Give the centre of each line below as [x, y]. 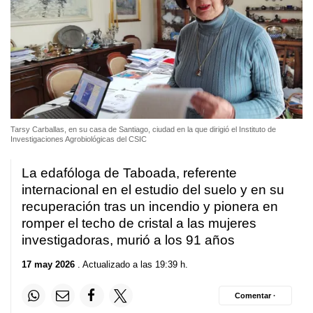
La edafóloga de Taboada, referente [129, 173]
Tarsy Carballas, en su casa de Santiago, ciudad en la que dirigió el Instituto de [143, 129]
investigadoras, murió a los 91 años [128, 240]
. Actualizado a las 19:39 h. [131, 265]
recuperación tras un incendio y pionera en [150, 206]
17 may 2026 [48, 265]
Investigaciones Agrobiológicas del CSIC [79, 139]
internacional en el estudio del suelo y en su [153, 189]
